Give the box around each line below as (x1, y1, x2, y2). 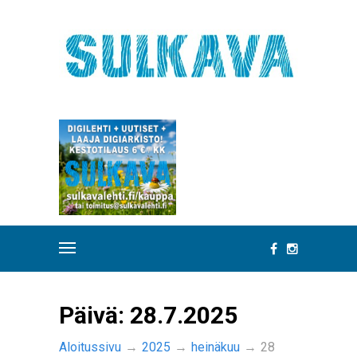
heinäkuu (191, 339, 240, 355)
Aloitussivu (59, 339, 121, 355)
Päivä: (59, 301, 130, 329)
